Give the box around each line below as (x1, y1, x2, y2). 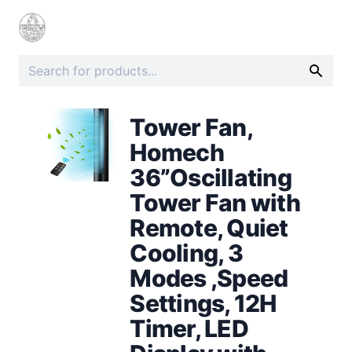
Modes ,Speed (130, 263, 288, 292)
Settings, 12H (130, 288, 277, 317)
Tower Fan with (130, 188, 300, 217)
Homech (130, 137, 224, 167)
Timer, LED (130, 313, 248, 343)
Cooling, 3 (130, 238, 243, 267)
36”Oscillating (130, 163, 291, 192)
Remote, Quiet (130, 213, 288, 242)
